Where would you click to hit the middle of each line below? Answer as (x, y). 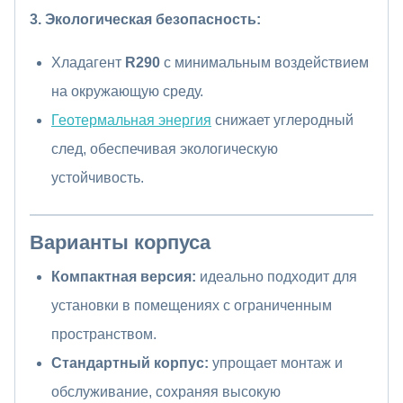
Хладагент (88, 63)
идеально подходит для (277, 277)
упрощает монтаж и (276, 363)
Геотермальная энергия (131, 121)
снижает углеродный (282, 121)
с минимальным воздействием (264, 63)
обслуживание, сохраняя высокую (166, 392)
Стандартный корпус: (130, 363)
